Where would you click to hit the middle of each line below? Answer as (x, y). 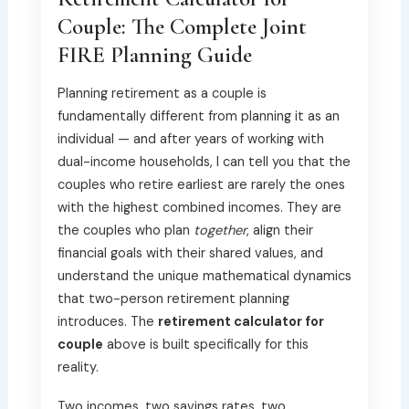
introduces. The (107, 321)
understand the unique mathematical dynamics (204, 276)
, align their (279, 230)
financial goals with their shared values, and (190, 253)
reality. (78, 367)
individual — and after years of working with (190, 139)
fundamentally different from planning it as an (198, 116)
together (220, 230)
